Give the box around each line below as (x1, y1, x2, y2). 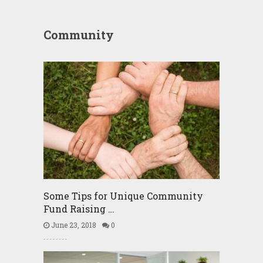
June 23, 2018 (49, 220, 96, 230)
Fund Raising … (43, 203, 114, 215)
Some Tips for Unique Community (43, 190, 203, 202)
